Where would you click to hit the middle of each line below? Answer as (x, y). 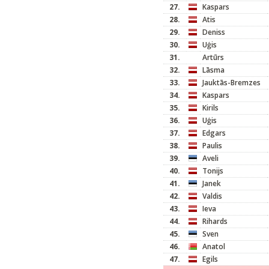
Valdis (212, 196)
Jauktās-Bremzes (231, 83)
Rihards (215, 221)
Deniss (214, 32)
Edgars (214, 133)
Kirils (210, 108)
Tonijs (213, 171)
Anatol (214, 246)
